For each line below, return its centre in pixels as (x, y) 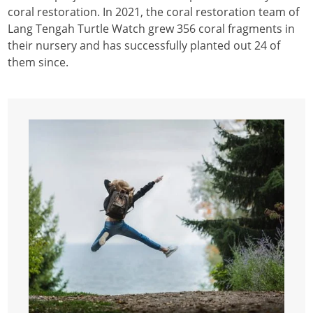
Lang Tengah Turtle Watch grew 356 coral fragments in (152, 28)
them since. (38, 62)
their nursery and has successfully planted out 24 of (144, 45)
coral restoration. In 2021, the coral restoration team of (154, 12)
